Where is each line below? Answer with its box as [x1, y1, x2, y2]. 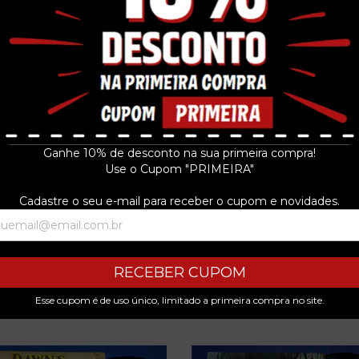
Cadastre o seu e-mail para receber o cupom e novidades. [19, 193, 340, 208]
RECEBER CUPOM [113, 263, 246, 281]
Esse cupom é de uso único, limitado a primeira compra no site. [34, 293, 325, 306]
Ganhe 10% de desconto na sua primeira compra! [43, 145, 316, 160]
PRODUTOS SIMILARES [63, 297, 296, 321]
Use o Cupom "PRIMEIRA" [105, 161, 254, 176]
